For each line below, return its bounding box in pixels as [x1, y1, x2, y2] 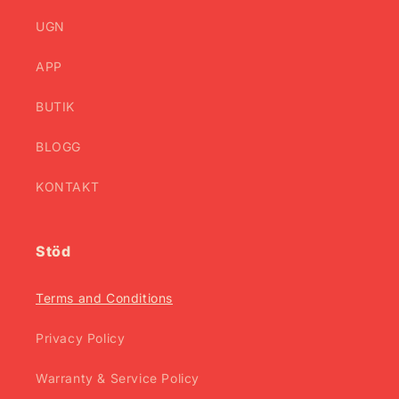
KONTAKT [36, 179, 100, 194]
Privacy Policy [36, 330, 126, 346]
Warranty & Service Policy [36, 370, 199, 386]
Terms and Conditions [36, 290, 173, 305]
